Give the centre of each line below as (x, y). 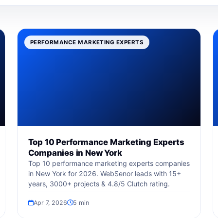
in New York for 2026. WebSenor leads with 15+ (104, 173)
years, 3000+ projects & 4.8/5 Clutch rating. (99, 184)
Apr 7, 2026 (50, 203)
